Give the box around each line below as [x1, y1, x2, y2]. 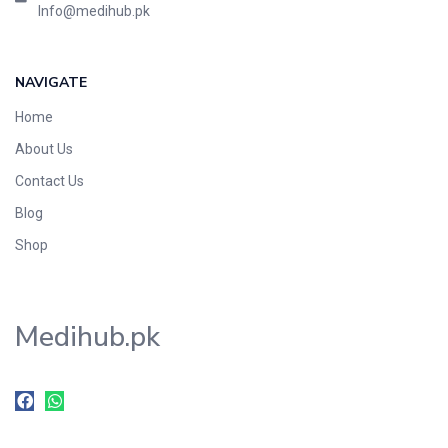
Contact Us [15, 172, 84, 189]
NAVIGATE [15, 72, 87, 92]
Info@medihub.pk [37, 2, 150, 19]
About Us [15, 140, 73, 157]
